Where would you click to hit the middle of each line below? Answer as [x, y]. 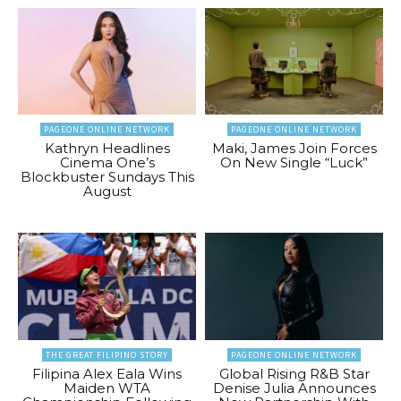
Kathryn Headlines [107, 149]
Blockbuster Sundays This [107, 177]
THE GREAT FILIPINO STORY [107, 354]
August [107, 192]
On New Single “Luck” [294, 163]
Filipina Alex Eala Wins [107, 373]
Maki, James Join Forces [294, 149]
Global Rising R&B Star [294, 373]
